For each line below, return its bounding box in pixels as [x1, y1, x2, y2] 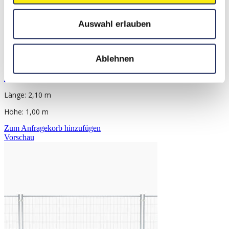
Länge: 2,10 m [4, 90, 51, 100]
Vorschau [4, 133, 34, 142]
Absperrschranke [4, 74, 59, 83]
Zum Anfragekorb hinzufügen [4, 124, 101, 133]
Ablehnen [95, 53, 134, 64]
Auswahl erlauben [78, 18, 151, 29]
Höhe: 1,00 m [4, 107, 49, 117]
